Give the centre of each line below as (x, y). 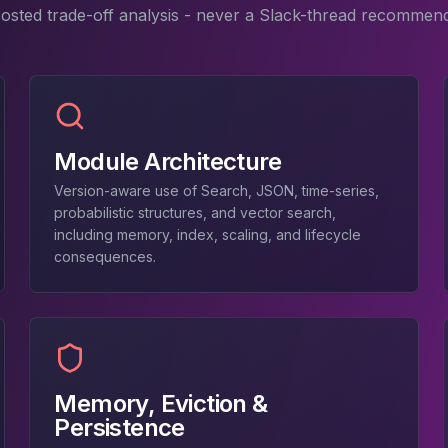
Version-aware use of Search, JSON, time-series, (217, 190)
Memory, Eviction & (161, 403)
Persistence (119, 427)
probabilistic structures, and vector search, (195, 212)
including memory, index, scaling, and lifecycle (208, 234)
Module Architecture (167, 161)
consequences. (105, 256)
